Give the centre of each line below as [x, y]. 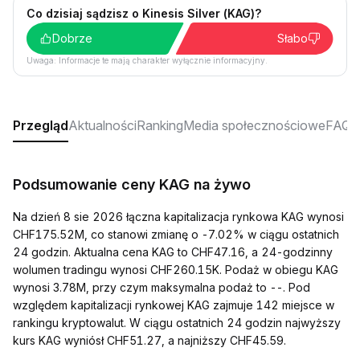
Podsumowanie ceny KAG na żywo [132, 184]
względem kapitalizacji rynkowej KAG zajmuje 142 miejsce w [174, 305]
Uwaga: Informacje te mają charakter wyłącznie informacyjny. [147, 60]
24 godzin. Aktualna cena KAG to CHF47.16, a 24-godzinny [173, 252]
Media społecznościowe [254, 125]
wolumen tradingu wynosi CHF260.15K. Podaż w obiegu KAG [176, 270]
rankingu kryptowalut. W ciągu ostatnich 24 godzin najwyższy [177, 323]
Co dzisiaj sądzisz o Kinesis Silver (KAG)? [144, 13]
